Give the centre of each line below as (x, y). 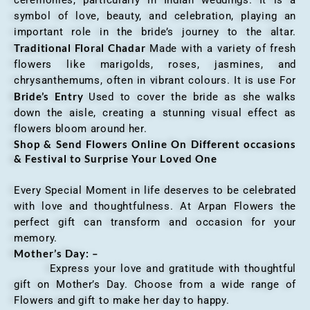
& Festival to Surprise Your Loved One (116, 159)
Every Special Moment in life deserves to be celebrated (155, 191)
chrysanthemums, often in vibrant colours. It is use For (155, 81)
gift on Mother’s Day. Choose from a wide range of (155, 285)
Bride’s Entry (52, 97)
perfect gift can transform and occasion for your (155, 222)
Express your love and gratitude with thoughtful (155, 269)
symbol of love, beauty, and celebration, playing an (155, 16)
